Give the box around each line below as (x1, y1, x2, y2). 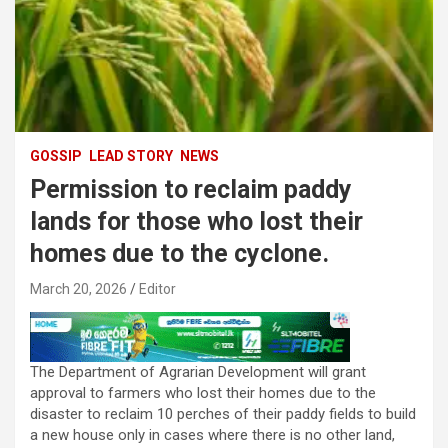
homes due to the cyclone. (30, 239, 329, 269)
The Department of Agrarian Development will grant (30, 363, 366, 382)
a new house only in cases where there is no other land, (30, 426, 395, 445)
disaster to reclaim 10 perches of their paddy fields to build (30, 405, 416, 424)
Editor (139, 281, 176, 298)
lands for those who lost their (30, 207, 363, 237)
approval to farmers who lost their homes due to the (30, 384, 376, 403)
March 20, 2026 (30, 281, 127, 298)
